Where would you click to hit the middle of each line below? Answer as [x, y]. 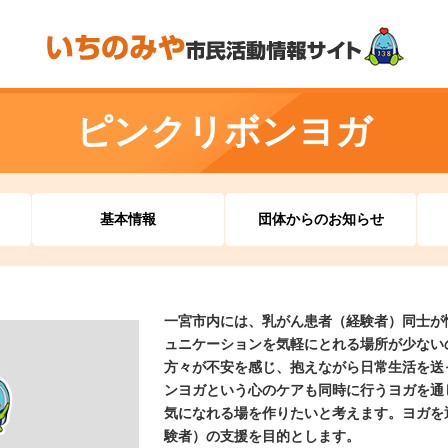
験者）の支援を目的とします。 [262, 436]
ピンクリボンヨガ [224, 131]
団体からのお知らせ [320, 219]
